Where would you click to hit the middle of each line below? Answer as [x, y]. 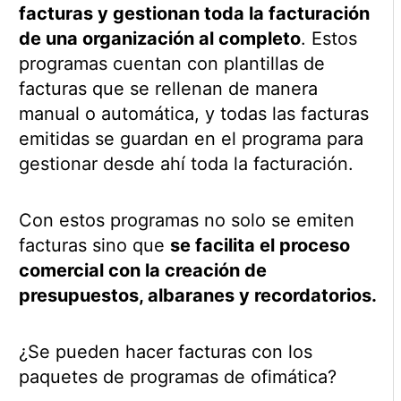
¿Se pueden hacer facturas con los [165, 351]
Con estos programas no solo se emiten [186, 220]
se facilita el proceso [260, 245]
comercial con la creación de [142, 270]
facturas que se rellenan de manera [168, 88]
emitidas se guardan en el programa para [191, 138]
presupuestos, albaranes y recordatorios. [197, 295]
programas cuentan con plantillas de [171, 63]
